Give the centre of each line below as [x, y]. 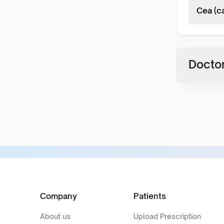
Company [58, 196]
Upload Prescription [167, 216]
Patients [149, 196]
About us [55, 216]
